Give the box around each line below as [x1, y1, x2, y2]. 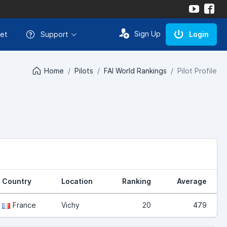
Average [177, 176, 207, 185]
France [13, 200, 36, 209]
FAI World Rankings [104, 66, 167, 75]
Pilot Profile [177, 66, 217, 75]
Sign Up [134, 29, 161, 38]
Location [61, 176, 93, 185]
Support [41, 30, 68, 39]
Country [2, 176, 31, 185]
